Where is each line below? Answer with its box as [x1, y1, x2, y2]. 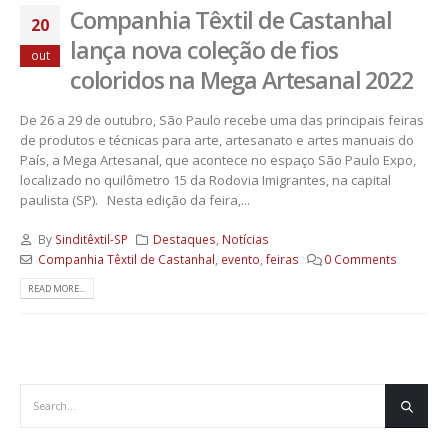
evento [220, 250, 260, 267]
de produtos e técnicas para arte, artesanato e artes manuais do [20, 131, 414, 150]
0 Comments [324, 250, 398, 267]
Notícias [222, 230, 270, 247]
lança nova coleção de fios [70, 34, 338, 67]
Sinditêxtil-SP [54, 230, 128, 247]
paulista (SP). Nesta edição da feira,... [20, 191, 250, 210]
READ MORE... [28, 281, 86, 295]
